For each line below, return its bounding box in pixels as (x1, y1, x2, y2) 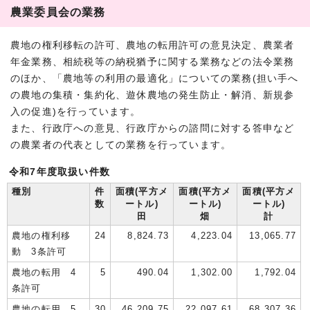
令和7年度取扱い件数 (9, 166, 110, 177)
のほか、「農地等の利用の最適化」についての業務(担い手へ (10, 73, 299, 84)
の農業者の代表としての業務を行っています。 (10, 139, 232, 150)
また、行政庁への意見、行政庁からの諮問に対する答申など (10, 122, 295, 134)
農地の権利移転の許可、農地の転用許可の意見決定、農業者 (10, 39, 295, 51)
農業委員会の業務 (10, 5, 106, 18)
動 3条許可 (12, 246, 67, 257)
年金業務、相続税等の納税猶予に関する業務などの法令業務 (10, 56, 295, 67)
